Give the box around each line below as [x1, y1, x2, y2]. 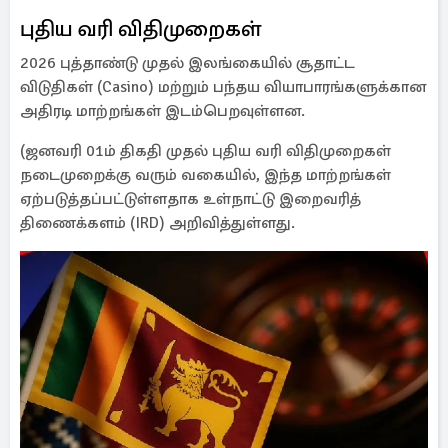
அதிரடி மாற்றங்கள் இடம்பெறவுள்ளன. [20, 101, 305, 121]
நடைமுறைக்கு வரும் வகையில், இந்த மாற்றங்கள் [20, 165, 391, 185]
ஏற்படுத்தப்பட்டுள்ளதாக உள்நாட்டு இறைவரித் [20, 189, 361, 209]
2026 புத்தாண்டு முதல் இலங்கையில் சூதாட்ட [20, 53, 355, 73]
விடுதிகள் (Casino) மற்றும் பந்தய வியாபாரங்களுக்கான [20, 77, 426, 97]
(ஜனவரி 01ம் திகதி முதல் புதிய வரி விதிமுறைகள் [20, 141, 391, 161]
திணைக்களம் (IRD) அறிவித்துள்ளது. [20, 213, 295, 233]
